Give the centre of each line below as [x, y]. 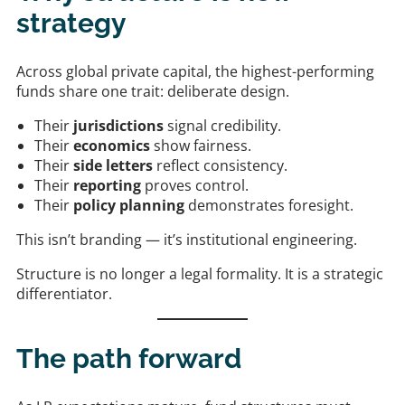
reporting [107, 185]
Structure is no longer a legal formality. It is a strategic [200, 273]
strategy [71, 24]
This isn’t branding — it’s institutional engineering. [187, 239]
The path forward [129, 358]
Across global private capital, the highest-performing [195, 71]
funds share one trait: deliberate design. [153, 91]
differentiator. [64, 293]
